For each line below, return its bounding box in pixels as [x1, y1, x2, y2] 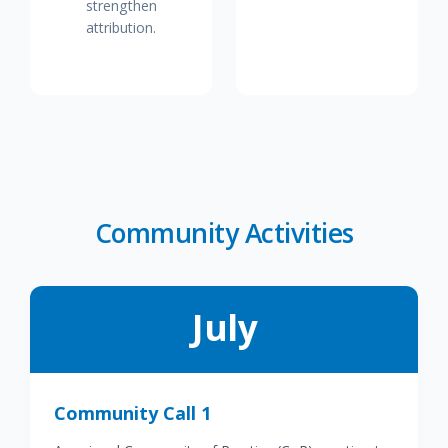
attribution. [86, 18, 156, 37]
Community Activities [94, 215, 354, 251]
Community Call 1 [54, 401, 211, 425]
